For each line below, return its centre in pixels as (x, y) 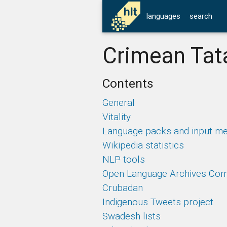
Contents (128, 84)
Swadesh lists (131, 216)
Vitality (116, 117)
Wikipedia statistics (143, 145)
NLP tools (123, 159)
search (201, 16)
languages (163, 16)
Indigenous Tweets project (158, 202)
